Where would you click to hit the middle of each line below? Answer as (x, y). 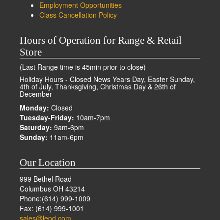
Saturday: (36, 127)
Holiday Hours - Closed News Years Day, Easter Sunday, (107, 79)
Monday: (34, 108)
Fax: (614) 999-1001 (52, 208)
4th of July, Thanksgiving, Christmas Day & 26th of (98, 86)
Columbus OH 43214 (52, 189)
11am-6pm (66, 137)
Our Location (48, 162)
